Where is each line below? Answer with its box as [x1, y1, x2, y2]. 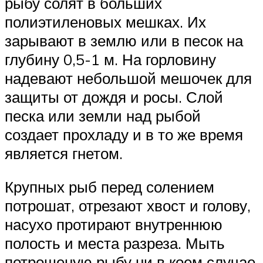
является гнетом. [5, 143, 123, 163]
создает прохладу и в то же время [5, 124, 243, 144]
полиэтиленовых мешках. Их [5, 12, 206, 31]
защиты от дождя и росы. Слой [5, 87, 223, 106]
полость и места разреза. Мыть [5, 234, 225, 253]
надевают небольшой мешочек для [5, 68, 252, 87]
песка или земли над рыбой [5, 106, 201, 125]
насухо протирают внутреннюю [5, 215, 222, 234]
